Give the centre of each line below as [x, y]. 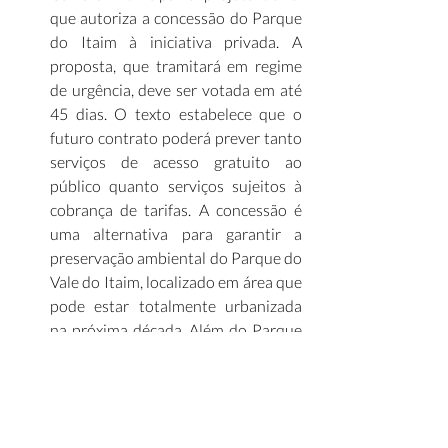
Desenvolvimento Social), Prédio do [176, 425]
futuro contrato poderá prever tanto [176, 137]
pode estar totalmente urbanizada [176, 305]
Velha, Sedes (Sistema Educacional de [176, 401]
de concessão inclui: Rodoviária [176, 377]
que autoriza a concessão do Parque [176, 17]
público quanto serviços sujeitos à [176, 185]
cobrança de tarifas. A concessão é [176, 209]
